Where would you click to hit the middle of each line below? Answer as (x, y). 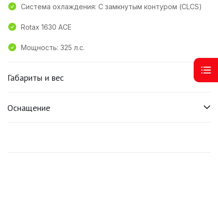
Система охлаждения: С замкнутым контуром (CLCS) (111, 6)
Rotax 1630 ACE (46, 27)
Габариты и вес (36, 77)
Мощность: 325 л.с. (53, 47)
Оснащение (29, 108)
